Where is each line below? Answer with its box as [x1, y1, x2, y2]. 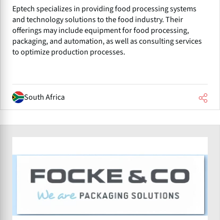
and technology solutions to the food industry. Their [12, 14, 183, 26]
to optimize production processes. [12, 47, 125, 58]
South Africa [24, 91, 65, 103]
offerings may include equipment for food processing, [12, 25, 189, 36]
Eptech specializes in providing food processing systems [12, 3, 196, 15]
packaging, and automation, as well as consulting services [12, 36, 202, 47]
